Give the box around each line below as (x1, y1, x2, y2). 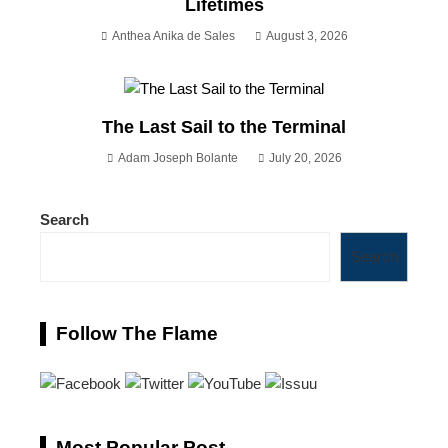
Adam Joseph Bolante (117, 151, 238, 165)
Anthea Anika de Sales (111, 28, 235, 43)
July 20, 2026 (268, 151, 342, 165)
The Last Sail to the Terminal (102, 117, 346, 137)
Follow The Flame (56, 323, 218, 344)
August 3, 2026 (265, 28, 348, 43)
